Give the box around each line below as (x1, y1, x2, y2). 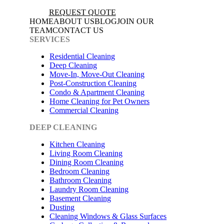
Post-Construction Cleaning (49, 78, 137, 87)
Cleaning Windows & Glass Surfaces (49, 211, 167, 220)
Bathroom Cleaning (49, 175, 112, 184)
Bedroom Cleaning (49, 166, 110, 175)
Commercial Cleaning (49, 105, 119, 114)
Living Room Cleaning (49, 148, 123, 157)
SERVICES (29, 34, 70, 43)
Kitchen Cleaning (49, 139, 105, 148)
